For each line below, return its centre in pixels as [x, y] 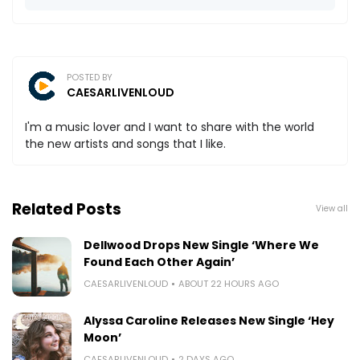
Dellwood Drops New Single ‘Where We [201, 245]
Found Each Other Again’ [159, 262]
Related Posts [67, 209]
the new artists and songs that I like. [125, 143]
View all [332, 209]
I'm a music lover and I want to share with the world [170, 127]
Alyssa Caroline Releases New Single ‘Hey [209, 320]
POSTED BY [90, 77]
